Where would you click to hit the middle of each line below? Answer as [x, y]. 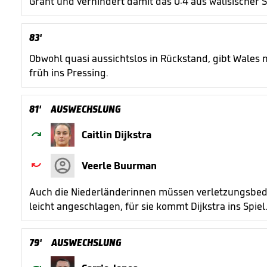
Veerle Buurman [119, 166]
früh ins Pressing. [70, 73]
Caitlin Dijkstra [117, 135]
